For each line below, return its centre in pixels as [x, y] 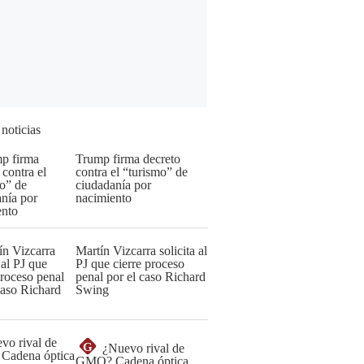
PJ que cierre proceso [130, 264]
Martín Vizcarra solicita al [141, 251]
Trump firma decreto [128, 159]
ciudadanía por [113, 185]
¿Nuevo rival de [143, 348]
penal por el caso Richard [141, 277]
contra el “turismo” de [132, 172]
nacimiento [104, 198]
